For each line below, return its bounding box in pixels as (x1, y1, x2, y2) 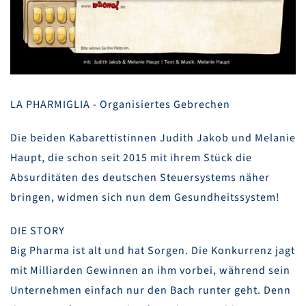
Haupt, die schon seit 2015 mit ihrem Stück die (10, 150, 252, 166)
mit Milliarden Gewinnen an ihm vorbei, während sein (10, 263, 290, 279)
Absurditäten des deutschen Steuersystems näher (10, 170, 270, 186)
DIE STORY (10, 223, 65, 239)
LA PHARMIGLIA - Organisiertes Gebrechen (10, 97, 230, 113)
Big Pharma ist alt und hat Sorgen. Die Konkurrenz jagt (10, 243, 295, 259)
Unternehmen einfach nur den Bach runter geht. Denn (10, 283, 291, 298)
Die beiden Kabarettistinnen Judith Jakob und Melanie (10, 130, 296, 146)
